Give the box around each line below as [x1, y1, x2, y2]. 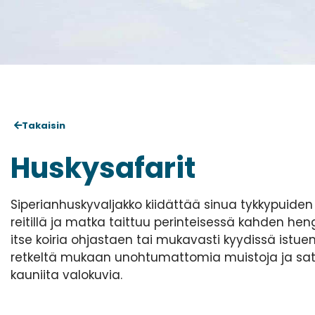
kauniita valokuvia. [11, 266, 122, 283]
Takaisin [22, 118, 65, 132]
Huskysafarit [11, 148, 195, 188]
